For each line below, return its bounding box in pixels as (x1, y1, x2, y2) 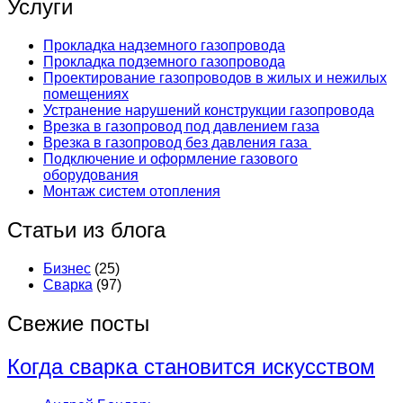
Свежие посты (7, 311, 149, 336)
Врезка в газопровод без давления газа (43, 135, 311, 151)
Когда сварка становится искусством (7, 354, 375, 379)
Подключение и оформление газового (43, 151, 298, 167)
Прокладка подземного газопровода (43, 54, 285, 70)
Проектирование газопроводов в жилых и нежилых (43, 70, 387, 86)
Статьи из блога (7, 218, 166, 243)
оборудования (43, 167, 139, 184)
